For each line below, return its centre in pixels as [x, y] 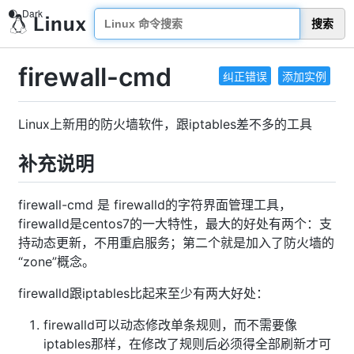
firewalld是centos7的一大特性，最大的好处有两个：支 [175, 223]
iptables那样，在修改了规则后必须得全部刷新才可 [187, 343]
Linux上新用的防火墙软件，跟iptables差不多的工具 [165, 124]
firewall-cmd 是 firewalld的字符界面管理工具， [155, 204]
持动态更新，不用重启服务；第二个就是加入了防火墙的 [176, 242]
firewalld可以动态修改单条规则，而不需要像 [170, 324]
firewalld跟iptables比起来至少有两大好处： [143, 293]
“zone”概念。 [56, 261]
